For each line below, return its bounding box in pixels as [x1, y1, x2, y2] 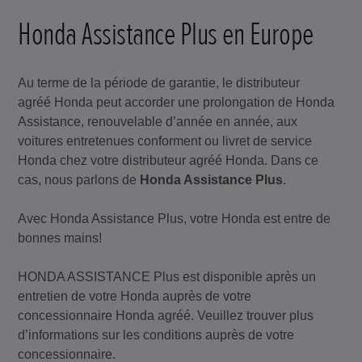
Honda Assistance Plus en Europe [18, 14, 314, 54]
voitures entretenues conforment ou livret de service [18, 133, 313, 148]
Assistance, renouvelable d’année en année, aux [18, 114, 298, 128]
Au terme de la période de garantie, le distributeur [18, 75, 301, 90]
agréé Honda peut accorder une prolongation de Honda [18, 95, 335, 109]
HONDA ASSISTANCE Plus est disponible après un [18, 269, 317, 284]
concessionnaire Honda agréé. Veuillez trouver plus [18, 308, 314, 322]
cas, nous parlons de [18, 172, 141, 187]
